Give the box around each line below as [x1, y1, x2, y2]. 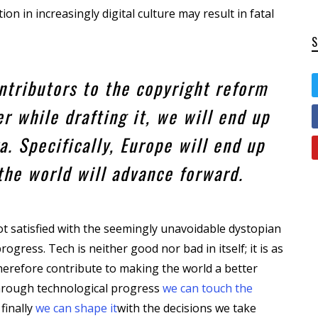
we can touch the [163, 280, 253, 297]
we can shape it [35, 300, 117, 317]
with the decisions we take [117, 300, 256, 317]
